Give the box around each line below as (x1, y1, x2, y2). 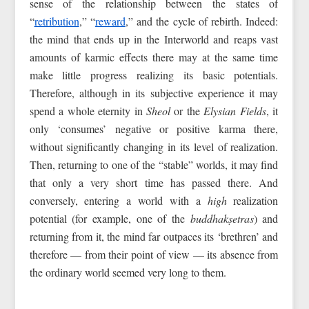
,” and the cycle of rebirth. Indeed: (125, 13, 279, 28)
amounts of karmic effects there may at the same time (29, 49, 279, 64)
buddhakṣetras (190, 210, 254, 226)
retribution (34, 13, 79, 28)
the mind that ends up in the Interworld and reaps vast (29, 31, 279, 46)
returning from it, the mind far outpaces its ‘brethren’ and (29, 228, 279, 243)
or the (170, 103, 204, 118)
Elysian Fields (203, 103, 266, 118)
